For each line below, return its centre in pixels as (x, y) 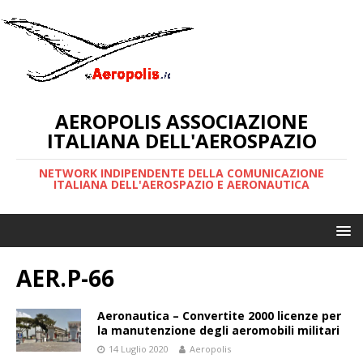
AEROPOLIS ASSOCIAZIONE (181, 121)
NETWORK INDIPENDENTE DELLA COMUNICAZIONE (181, 173)
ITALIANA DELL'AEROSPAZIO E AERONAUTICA (181, 184)
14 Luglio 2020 (139, 349)
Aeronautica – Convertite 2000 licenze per (219, 316)
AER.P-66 (65, 278)
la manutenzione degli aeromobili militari (218, 330)
